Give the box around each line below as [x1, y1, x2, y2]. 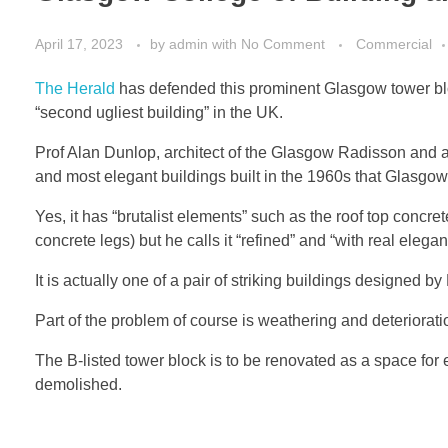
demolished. [35, 376, 122, 394]
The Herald [35, 80, 115, 98]
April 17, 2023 [35, 36, 123, 53]
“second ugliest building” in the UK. [35, 104, 283, 122]
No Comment [241, 36, 325, 53]
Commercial [356, 36, 432, 53]
